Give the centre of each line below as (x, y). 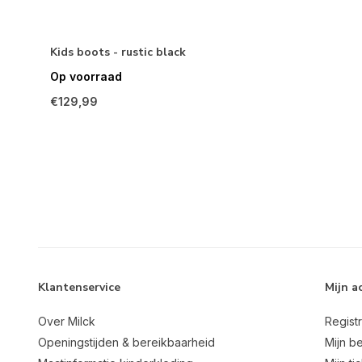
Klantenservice (79, 288)
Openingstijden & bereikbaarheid (126, 343)
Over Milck (67, 322)
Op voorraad (86, 77)
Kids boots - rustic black (118, 53)
